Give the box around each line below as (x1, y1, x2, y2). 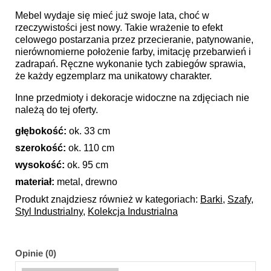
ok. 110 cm (66, 142, 114, 153)
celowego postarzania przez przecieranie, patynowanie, (15, 34, 253, 45)
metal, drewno (54, 176, 117, 187)
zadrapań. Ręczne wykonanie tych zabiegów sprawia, (15, 58, 246, 69)
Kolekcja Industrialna (88, 206, 178, 217)
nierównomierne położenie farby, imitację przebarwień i (15, 46, 251, 57)
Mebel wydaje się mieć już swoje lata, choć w (15, 10, 209, 21)
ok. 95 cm (65, 159, 108, 170)
